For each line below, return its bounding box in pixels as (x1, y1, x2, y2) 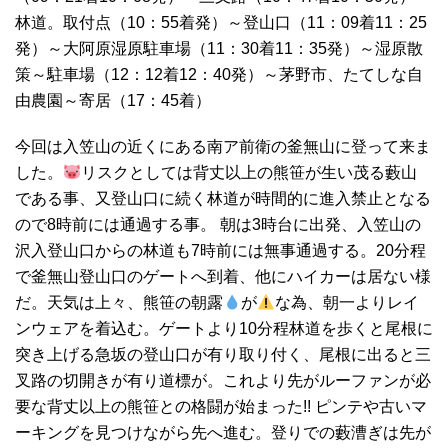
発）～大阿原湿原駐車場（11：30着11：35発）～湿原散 (15, 40, 423, 58)
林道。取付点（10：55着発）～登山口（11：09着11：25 (15, 14, 427, 32)
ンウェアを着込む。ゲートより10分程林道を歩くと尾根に (15, 320, 433, 338)
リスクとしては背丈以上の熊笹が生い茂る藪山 (81, 164, 418, 182)
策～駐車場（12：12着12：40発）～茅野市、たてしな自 (15, 66, 423, 84)
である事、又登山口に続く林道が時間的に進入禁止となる (15, 190, 431, 208)
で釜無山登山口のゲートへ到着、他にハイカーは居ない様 (15, 268, 431, 286)
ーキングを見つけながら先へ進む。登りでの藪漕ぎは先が (15, 424, 431, 442)
